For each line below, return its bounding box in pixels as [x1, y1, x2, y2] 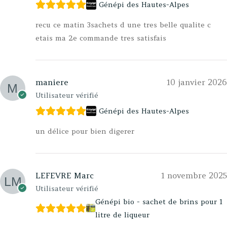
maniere [35, 77, 68, 87]
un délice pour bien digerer [35, 126, 134, 136]
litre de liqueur [95, 210, 149, 219]
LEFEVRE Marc [35, 170, 94, 180]
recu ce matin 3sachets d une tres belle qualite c [35, 20, 211, 29]
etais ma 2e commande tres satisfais [35, 33, 166, 43]
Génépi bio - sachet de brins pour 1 [95, 197, 222, 206]
